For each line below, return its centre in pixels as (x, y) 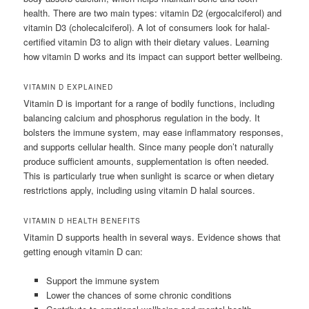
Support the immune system (102, 281)
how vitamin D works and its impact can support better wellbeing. (153, 56)
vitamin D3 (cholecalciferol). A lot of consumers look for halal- (147, 27)
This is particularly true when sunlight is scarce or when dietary (149, 176)
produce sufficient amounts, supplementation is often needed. (147, 161)
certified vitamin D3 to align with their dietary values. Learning (147, 41)
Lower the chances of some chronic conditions (139, 295)
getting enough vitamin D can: (83, 252)
